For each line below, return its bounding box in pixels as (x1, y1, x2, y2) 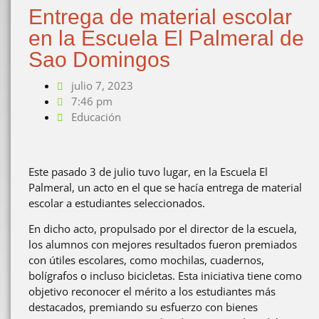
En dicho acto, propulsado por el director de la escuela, (28, 221, 297, 236)
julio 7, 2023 (71, 78, 133, 93)
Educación (71, 110, 121, 124)
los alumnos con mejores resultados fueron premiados (28, 237, 297, 252)
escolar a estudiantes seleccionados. (28, 196, 205, 210)
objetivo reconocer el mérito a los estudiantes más (28, 284, 276, 299)
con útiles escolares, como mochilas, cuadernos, (28, 253, 264, 268)
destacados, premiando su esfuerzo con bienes (28, 300, 258, 315)
